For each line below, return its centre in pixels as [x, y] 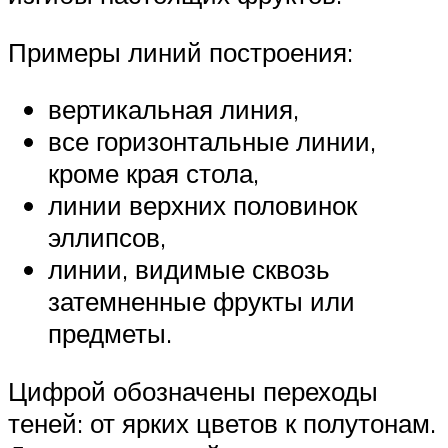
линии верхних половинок [202, 205]
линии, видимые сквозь [189, 269]
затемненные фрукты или [201, 301]
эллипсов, [107, 237]
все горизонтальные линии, [212, 141]
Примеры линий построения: [180, 51]
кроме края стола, [153, 173]
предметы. [110, 333]
